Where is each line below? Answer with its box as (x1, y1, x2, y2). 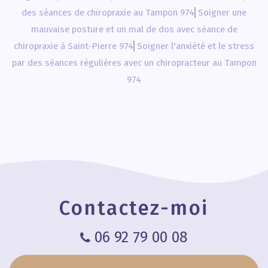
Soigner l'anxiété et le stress (136, 41, 254, 51)
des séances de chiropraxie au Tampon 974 (22, 7, 195, 18)
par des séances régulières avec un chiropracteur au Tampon (11, 57, 257, 68)
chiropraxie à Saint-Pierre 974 (14, 41, 134, 51)
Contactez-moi (59, 196, 209, 220)
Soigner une (197, 7, 246, 18)
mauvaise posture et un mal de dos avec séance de (31, 24, 237, 35)
